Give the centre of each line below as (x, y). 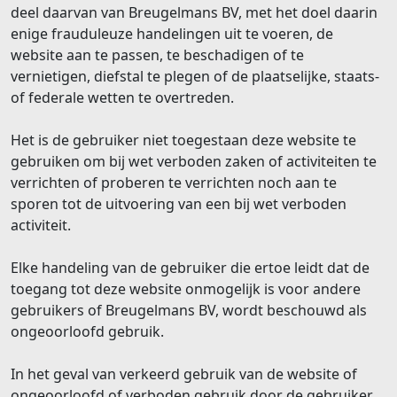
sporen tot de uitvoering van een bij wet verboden (179, 203)
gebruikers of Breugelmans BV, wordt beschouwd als (189, 310)
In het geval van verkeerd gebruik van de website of (184, 374)
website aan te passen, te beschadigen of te (157, 54)
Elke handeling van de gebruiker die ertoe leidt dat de (190, 267)
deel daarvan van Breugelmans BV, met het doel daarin (194, 12)
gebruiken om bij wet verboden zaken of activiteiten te (194, 161)
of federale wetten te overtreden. (122, 97)
